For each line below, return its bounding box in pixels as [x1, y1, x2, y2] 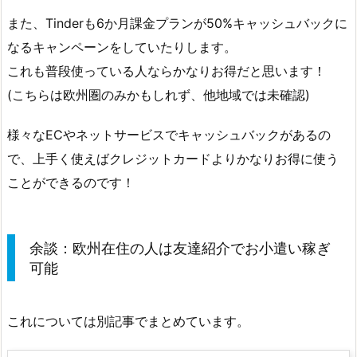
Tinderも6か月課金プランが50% [45, 14, 233, 31]
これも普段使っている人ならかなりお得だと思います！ [7, 62, 326, 79]
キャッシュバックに [233, 14, 347, 31]
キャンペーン [33, 38, 109, 55]
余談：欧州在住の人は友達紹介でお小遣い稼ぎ [29, 239, 331, 257]
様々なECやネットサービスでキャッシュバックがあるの [7, 127, 331, 143]
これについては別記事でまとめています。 [7, 313, 249, 330]
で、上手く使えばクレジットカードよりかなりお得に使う [7, 151, 339, 167]
